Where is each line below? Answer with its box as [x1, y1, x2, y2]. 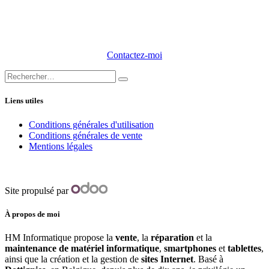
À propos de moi [5, 209, 60, 219]
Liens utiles [5, 96, 43, 106]
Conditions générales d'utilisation [29, 119, 154, 130]
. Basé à [193, 253, 223, 264]
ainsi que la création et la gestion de [5, 253, 141, 264]
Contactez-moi [107, 50, 162, 61]
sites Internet [141, 253, 193, 264]
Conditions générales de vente [29, 130, 142, 141]
